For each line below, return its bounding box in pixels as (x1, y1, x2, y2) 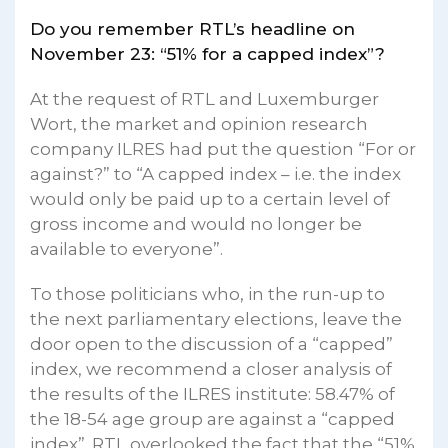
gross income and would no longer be (30, 213, 362, 234)
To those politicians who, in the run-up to (30, 283, 385, 304)
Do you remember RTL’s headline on (30, 18, 355, 39)
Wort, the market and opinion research (30, 113, 368, 134)
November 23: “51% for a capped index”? (30, 43, 385, 64)
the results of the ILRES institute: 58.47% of (30, 383, 395, 404)
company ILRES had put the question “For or (30, 138, 416, 159)
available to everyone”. (30, 238, 223, 259)
